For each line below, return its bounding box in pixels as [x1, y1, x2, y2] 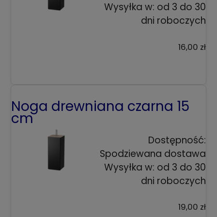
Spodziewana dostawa [100, 147, 206, 160]
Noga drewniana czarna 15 [11, 96, 189, 116]
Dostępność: [148, 133, 206, 147]
